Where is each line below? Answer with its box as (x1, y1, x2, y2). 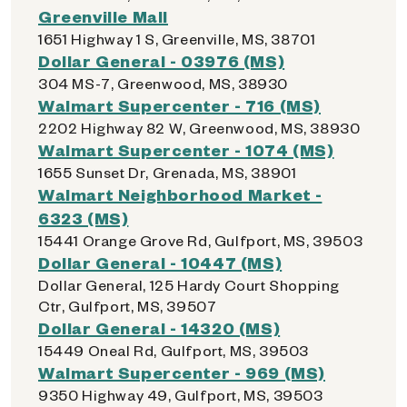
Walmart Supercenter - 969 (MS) (38, 362, 325, 382)
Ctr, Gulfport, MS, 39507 (38, 296, 217, 315)
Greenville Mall (38, 5, 168, 26)
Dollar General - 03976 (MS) (38, 50, 285, 71)
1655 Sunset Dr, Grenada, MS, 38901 (38, 163, 297, 182)
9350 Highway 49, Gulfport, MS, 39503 (38, 385, 323, 404)
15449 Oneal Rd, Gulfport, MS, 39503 (38, 341, 309, 360)
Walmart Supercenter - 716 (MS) (38, 94, 321, 115)
